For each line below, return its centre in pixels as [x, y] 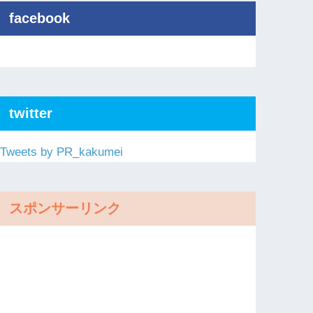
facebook [40, 19]
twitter [31, 113]
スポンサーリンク [65, 208]
